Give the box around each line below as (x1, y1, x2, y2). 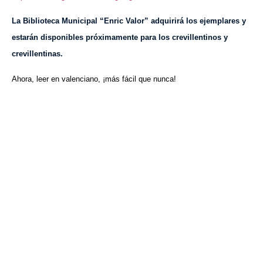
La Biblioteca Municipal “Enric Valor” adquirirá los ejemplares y (12, 16, 246, 26)
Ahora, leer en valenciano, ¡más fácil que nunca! (12, 74, 176, 83)
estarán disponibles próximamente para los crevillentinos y (12, 33, 228, 42)
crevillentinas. (12, 49, 63, 59)
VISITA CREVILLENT (54, 184, 209, 208)
